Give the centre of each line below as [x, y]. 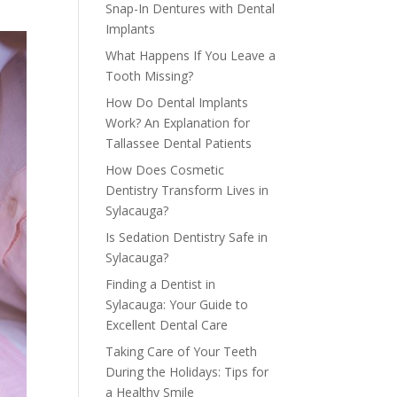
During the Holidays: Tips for [187, 372]
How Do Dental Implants [177, 102]
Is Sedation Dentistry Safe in [187, 237]
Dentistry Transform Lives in [187, 190]
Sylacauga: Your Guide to [177, 304]
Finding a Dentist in [161, 284]
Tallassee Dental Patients [179, 143]
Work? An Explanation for [178, 123]
